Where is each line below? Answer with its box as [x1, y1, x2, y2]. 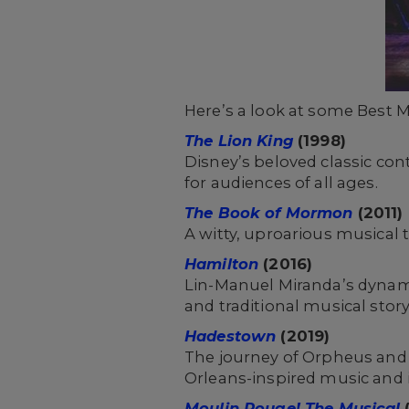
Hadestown [184, 327, 277, 345]
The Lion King [184, 131, 294, 150]
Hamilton [184, 255, 259, 273]
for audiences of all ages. [184, 173, 378, 192]
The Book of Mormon [184, 204, 353, 222]
